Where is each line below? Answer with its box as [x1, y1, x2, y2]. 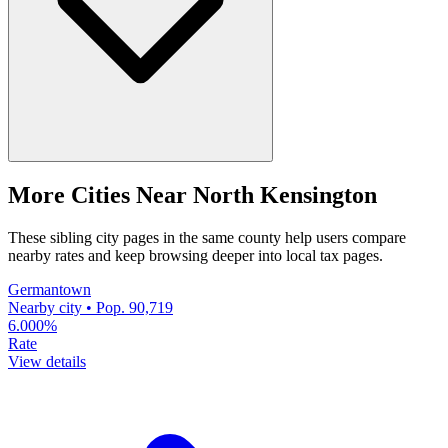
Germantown [8, 280, 91, 298]
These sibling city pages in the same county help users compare [8, 228, 406, 246]
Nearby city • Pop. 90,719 [8, 298, 173, 316]
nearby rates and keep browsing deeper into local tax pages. [8, 246, 383, 264]
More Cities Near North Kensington [8, 181, 377, 208]
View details [8, 352, 86, 370]
